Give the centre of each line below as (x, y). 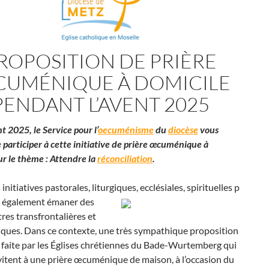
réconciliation (125, 159)
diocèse (183, 130)
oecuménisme (126, 130)
